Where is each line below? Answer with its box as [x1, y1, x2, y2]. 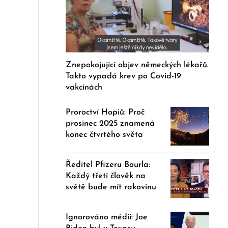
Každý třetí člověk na [66, 172, 146, 180]
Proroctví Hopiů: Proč [66, 108, 145, 117]
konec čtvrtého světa [66, 130, 144, 139]
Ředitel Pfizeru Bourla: [66, 160, 151, 169]
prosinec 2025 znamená [66, 119, 155, 128]
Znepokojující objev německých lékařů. [66, 61, 209, 69]
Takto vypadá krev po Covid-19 [66, 72, 182, 80]
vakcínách [66, 83, 103, 92]
